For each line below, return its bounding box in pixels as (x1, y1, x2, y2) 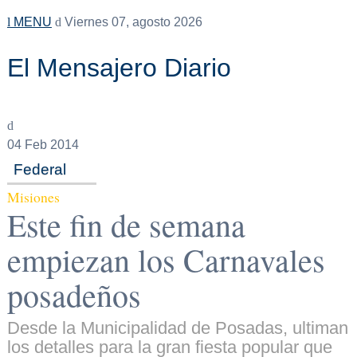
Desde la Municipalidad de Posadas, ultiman (6, 318, 348, 339)
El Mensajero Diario (6, 53, 231, 82)
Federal (13, 160, 66, 178)
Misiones (6, 187, 60, 207)
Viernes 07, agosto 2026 (61, 15, 202, 29)
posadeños (6, 273, 141, 316)
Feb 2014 (21, 138, 79, 151)
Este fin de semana (6, 203, 245, 246)
